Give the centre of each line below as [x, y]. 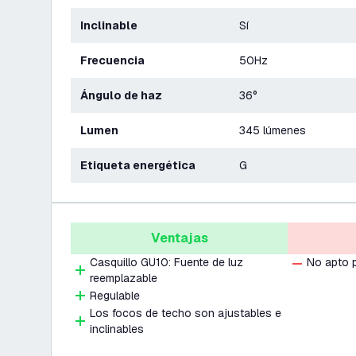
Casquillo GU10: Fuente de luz [166, 262]
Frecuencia [116, 60]
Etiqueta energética [141, 165]
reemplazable [124, 278]
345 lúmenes [273, 130]
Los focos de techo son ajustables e [186, 313]
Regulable [115, 296]
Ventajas [179, 238]
